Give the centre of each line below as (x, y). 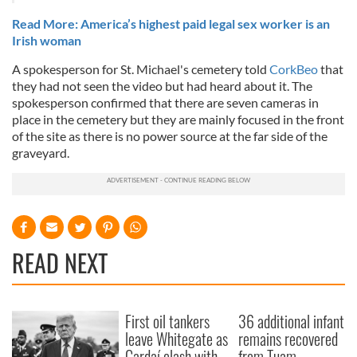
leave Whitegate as (177, 338)
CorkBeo (292, 69)
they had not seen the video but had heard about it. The (162, 85)
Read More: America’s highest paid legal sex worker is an (171, 23)
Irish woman (47, 40)
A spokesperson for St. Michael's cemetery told (139, 69)
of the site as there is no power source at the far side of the (170, 135)
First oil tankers (168, 321)
